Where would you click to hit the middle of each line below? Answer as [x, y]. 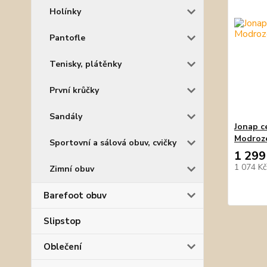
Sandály [66, 117]
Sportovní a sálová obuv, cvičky [113, 143]
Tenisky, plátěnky [86, 64]
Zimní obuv [72, 169]
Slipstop [62, 221]
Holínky [65, 12]
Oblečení [63, 247]
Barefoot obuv [75, 195]
